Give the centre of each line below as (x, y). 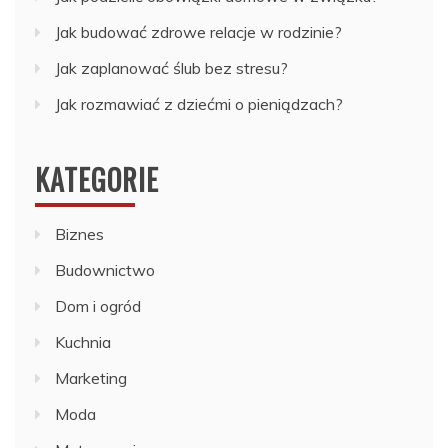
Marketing (91, 378)
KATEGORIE (97, 180)
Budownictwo (105, 270)
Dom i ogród (98, 306)
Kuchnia (83, 342)
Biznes (79, 234)
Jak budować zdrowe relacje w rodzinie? (198, 32)
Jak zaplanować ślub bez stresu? (171, 68)
